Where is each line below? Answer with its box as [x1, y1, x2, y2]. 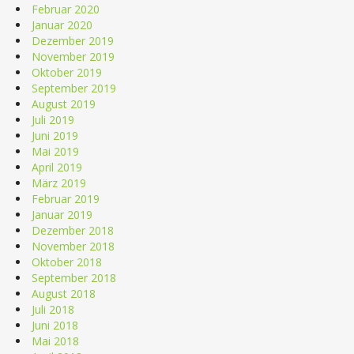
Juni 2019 [32, 127, 78, 143]
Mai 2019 [32, 143, 79, 159]
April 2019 [32, 159, 82, 175]
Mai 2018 [32, 333, 79, 348]
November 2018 [32, 238, 115, 254]
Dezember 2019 [32, 32, 114, 48]
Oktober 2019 [32, 64, 102, 80]
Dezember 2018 [32, 222, 114, 238]
